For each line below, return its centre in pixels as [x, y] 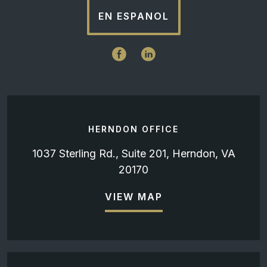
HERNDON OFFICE [133, 129]
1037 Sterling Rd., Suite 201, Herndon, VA [133, 154]
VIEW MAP [133, 197]
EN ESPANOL [133, 16]
